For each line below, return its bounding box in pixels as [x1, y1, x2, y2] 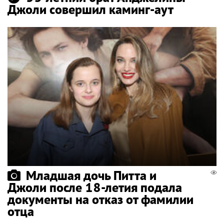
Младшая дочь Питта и [26, 167, 156, 184]
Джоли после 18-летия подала [7, 179, 182, 196]
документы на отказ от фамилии [7, 191, 193, 208]
